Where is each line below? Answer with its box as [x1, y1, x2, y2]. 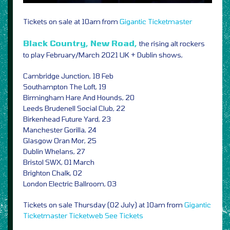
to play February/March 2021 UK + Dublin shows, [23, 50, 183, 60]
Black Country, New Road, [23, 38, 139, 48]
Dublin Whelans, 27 [23, 147, 85, 156]
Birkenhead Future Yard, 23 [23, 114, 111, 124]
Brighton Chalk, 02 [23, 168, 82, 178]
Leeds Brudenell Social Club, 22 [23, 104, 125, 113]
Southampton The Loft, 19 [23, 82, 106, 91]
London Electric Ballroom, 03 [23, 179, 117, 188]
